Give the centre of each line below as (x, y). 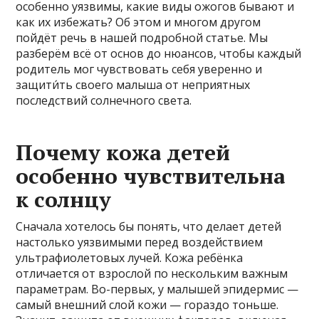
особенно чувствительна (151, 176)
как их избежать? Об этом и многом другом (138, 22)
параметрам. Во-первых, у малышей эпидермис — (157, 289)
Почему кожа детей (123, 152)
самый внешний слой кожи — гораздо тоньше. (147, 304)
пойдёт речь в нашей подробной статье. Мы (142, 37)
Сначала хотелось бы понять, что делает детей (149, 226)
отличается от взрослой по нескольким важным (152, 273)
